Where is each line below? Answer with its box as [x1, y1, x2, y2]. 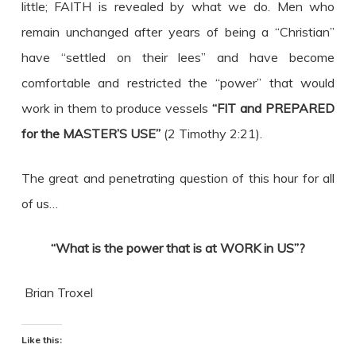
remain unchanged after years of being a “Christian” [21, 24, 335, 40]
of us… [21, 195, 58, 211]
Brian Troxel [24, 284, 93, 300]
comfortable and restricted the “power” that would [21, 75, 335, 91]
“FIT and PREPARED [212, 100, 335, 116]
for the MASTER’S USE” [21, 126, 161, 141]
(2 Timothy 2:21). [160, 126, 262, 141]
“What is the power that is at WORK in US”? [50, 240, 305, 256]
